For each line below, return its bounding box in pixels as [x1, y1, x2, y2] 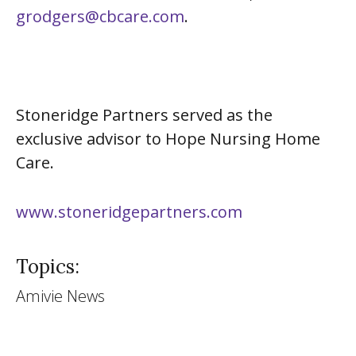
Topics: [16, 254, 79, 279]
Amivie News [16, 285, 105, 307]
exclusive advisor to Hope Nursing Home [16, 128, 320, 149]
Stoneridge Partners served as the [16, 104, 273, 126]
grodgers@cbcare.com [16, 6, 184, 27]
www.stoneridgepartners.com [16, 201, 242, 222]
